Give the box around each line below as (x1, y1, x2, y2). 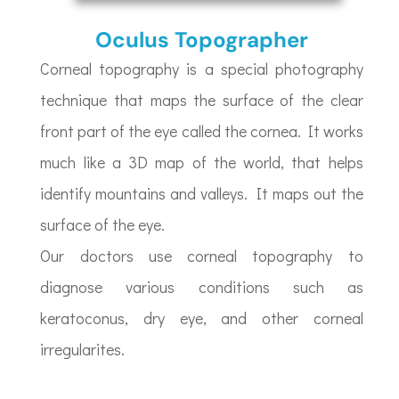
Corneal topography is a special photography (40, 58, 363, 80)
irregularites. (40, 338, 126, 361)
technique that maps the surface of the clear (40, 89, 363, 111)
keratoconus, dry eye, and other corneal (40, 307, 363, 330)
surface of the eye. (40, 214, 166, 236)
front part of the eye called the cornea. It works (40, 120, 363, 142)
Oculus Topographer (95, 26, 308, 54)
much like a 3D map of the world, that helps (40, 151, 363, 174)
